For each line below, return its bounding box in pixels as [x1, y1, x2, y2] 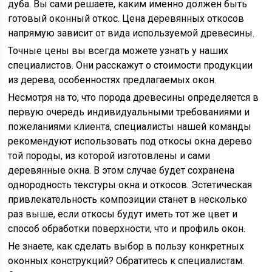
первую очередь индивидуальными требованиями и [8, 106, 250, 118]
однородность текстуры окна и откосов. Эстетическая [8, 179, 253, 191]
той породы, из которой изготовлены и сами [8, 150, 211, 161]
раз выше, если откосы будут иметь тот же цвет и [8, 208, 238, 220]
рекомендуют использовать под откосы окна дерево [8, 135, 253, 147]
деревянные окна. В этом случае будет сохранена [8, 165, 235, 176]
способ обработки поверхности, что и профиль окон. [8, 223, 246, 234]
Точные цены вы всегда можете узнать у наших [8, 45, 229, 56]
